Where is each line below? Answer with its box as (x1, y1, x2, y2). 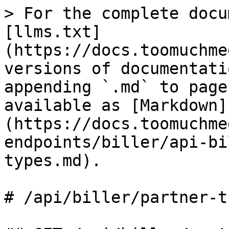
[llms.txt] (4, 22, 101, 41)
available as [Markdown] (4, 96, 227, 114)
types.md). (4, 151, 101, 170)
